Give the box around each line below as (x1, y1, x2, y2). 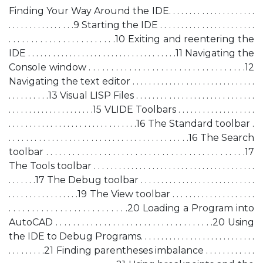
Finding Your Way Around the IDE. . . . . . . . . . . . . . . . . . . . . (9, 5, 254, 16)
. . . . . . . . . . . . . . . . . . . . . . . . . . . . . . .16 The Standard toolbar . (9, 118, 254, 129)
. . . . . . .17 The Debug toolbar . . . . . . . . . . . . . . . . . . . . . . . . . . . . (9, 174, 254, 186)
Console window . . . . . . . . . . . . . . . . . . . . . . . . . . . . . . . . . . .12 (9, 62, 254, 73)
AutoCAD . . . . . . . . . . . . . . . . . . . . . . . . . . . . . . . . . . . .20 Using (9, 217, 254, 228)
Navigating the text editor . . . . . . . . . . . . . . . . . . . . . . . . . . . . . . (9, 76, 254, 87)
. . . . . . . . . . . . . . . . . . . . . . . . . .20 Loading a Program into (9, 203, 254, 214)
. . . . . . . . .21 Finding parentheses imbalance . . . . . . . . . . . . (9, 245, 254, 256)
